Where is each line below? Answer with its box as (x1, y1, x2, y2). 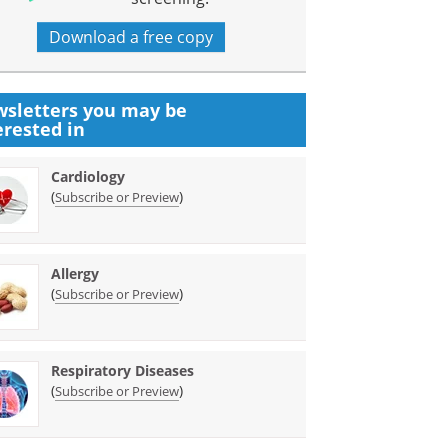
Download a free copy (49, 26, 214, 48)
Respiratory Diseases (51, 361, 195, 380)
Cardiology (51, 167, 126, 186)
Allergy (51, 264, 100, 283)
